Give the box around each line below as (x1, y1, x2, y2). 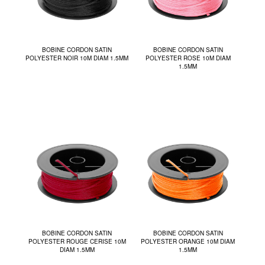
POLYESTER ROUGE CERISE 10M (28, 237, 126, 246)
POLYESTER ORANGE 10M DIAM (141, 237, 235, 246)
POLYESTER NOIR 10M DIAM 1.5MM (25, 54, 129, 63)
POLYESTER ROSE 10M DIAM (145, 54, 231, 63)
